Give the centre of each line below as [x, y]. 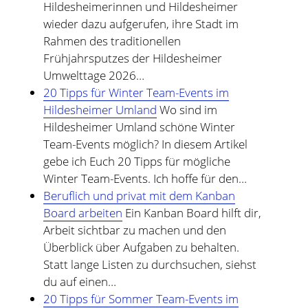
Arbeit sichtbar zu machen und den [134, 230]
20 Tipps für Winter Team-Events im [136, 92]
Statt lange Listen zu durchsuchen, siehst [150, 264]
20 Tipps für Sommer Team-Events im [141, 298]
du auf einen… [79, 281]
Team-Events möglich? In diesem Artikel [145, 144]
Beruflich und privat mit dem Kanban [139, 195]
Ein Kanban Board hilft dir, [191, 212]
